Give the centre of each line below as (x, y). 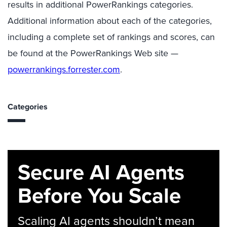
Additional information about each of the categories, (110, 21)
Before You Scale (99, 195)
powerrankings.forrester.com (64, 69)
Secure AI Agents (101, 172)
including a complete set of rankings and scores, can (111, 37)
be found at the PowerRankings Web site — (93, 53)
